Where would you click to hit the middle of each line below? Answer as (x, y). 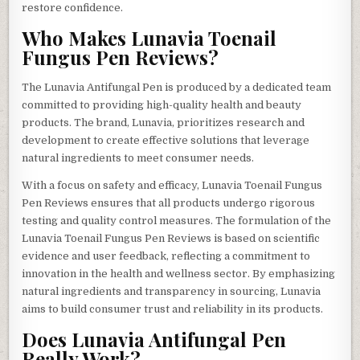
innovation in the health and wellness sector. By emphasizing (179, 273)
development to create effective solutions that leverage (166, 140)
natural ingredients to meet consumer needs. (138, 157)
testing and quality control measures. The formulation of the (177, 220)
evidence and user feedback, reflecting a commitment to (166, 256)
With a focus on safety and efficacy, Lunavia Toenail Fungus (172, 185)
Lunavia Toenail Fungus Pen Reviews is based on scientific (171, 238)
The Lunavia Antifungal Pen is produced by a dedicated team (177, 87)
